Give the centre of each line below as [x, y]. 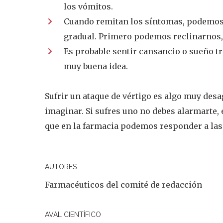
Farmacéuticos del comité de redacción [124, 185]
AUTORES [61, 167]
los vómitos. [89, 6]
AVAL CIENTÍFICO [73, 215]
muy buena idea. [96, 66]
